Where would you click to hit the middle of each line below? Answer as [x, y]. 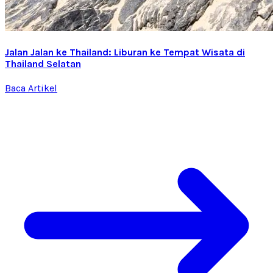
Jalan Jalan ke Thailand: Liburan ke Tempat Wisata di [125, 52]
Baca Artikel [31, 88]
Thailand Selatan [43, 63]
